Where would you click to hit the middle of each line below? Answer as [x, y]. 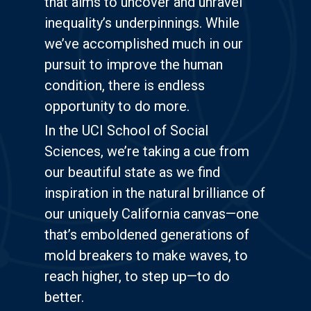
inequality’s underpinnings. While [142, 23]
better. [64, 297]
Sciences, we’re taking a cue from [147, 152]
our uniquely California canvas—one [152, 214]
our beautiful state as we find [132, 173]
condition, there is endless [125, 86]
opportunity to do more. [117, 107]
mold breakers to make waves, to [146, 256]
